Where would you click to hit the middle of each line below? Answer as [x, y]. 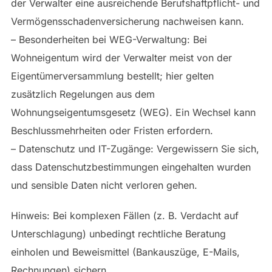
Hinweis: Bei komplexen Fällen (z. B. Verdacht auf [124, 216]
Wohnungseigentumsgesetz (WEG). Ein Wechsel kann [133, 113]
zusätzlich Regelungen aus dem [83, 94]
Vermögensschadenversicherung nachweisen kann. [127, 22]
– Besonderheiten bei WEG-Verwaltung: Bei [109, 40]
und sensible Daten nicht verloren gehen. [104, 185]
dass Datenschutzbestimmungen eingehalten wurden [131, 167]
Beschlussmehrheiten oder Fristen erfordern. [112, 131]
